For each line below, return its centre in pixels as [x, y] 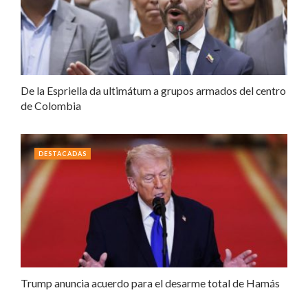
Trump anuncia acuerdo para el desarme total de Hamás [150, 283]
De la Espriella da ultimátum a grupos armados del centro [153, 90]
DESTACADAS [63, 154]
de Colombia [51, 106]
